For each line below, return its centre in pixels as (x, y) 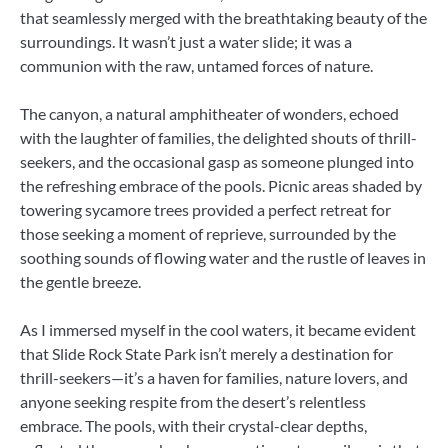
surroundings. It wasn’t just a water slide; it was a (186, 41)
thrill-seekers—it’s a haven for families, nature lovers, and (214, 377)
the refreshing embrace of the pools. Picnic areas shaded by (221, 185)
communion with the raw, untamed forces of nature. (196, 65)
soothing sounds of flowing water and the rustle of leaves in (223, 257)
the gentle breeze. (80, 281)
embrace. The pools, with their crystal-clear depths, (193, 425)
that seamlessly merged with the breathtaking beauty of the (223, 17)
